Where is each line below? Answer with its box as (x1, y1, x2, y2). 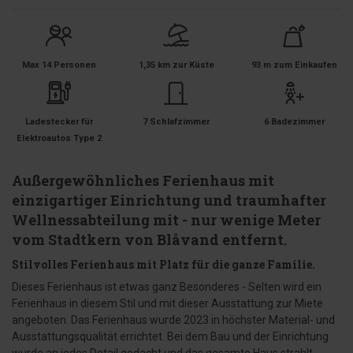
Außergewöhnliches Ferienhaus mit (12, 171, 274, 190)
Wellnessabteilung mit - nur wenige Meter (12, 210, 321, 229)
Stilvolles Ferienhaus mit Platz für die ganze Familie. (12, 257, 315, 272)
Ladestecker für (24, 117, 93, 127)
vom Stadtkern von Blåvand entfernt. (12, 230, 287, 249)
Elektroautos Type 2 (16, 133, 102, 143)
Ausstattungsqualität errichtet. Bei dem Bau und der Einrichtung (12, 330, 329, 343)
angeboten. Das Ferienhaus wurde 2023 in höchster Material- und (12, 314, 335, 326)
